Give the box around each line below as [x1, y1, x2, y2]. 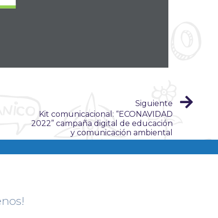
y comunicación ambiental [71, 127, 173, 137]
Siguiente [135, 98, 173, 108]
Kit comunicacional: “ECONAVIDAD [39, 109, 173, 119]
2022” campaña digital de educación [31, 118, 173, 128]
